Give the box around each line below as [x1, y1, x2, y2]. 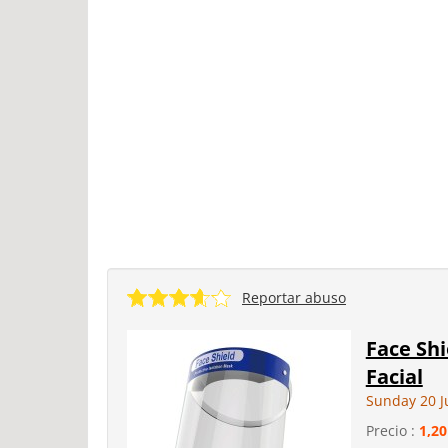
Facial [365, 363, 423, 390]
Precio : [365, 421, 419, 440]
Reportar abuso [242, 288, 346, 307]
